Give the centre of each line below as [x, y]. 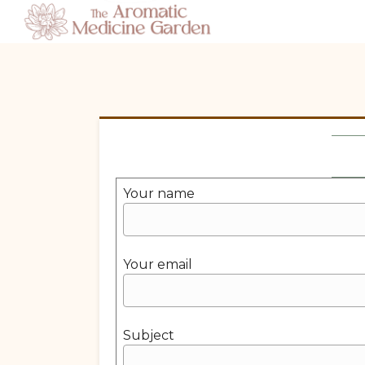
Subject [149, 335]
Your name [159, 193]
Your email [158, 264]
